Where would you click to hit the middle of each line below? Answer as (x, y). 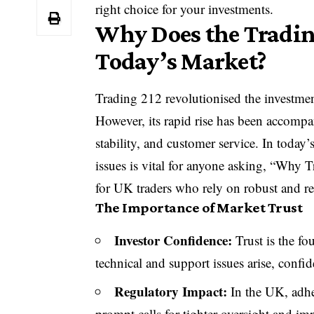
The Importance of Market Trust (199, 208)
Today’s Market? (181, 61)
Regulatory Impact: (171, 292)
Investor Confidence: (173, 240)
